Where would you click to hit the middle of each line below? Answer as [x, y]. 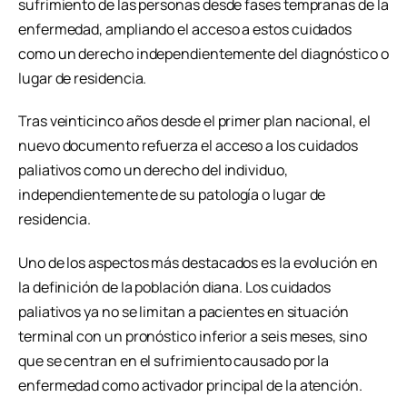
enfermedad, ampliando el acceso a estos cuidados [185, 29]
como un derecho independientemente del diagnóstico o [203, 53]
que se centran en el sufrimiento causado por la [174, 361]
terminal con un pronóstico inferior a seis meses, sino [193, 337]
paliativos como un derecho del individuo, [153, 170]
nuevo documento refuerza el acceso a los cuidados [189, 146]
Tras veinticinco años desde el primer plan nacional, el [194, 121]
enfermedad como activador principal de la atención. [190, 386]
